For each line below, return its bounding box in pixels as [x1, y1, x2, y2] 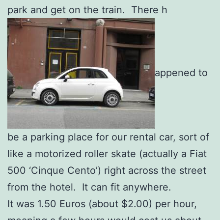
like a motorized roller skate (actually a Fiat [7, 147, 207, 160]
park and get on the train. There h [7, 3, 167, 16]
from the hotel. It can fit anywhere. [7, 181, 171, 193]
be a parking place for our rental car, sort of [7, 131, 209, 143]
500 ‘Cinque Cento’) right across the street [7, 164, 206, 176]
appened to [155, 66, 208, 79]
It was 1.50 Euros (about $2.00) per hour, [7, 197, 197, 210]
